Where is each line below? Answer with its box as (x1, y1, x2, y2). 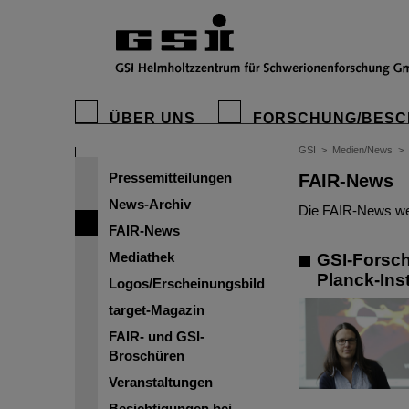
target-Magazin (109, 302, 204, 318)
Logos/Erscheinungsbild (109, 276, 265, 291)
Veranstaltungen (109, 374, 213, 390)
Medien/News (332, 144, 393, 155)
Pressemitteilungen (109, 170, 232, 185)
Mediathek (109, 249, 174, 265)
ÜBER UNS (110, 110, 195, 126)
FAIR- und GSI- (109, 329, 204, 344)
